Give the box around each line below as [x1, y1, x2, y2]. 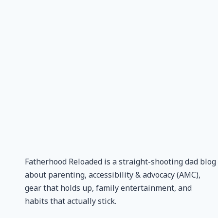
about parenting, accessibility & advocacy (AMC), [25, 169, 200, 180]
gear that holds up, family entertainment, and [25, 182, 192, 193]
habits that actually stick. [25, 196, 116, 206]
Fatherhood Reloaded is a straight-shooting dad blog [25, 156, 216, 167]
